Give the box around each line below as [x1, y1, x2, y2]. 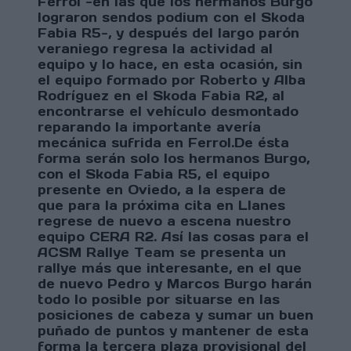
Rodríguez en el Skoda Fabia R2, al [38, 88, 284, 104]
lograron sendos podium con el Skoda [38, 9, 305, 26]
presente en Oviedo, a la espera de [38, 182, 286, 198]
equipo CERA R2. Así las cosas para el [38, 229, 309, 245]
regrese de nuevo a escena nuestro [38, 213, 291, 230]
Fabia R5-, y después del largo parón [38, 25, 299, 42]
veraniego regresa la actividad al [38, 41, 273, 57]
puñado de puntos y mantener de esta [38, 323, 309, 339]
